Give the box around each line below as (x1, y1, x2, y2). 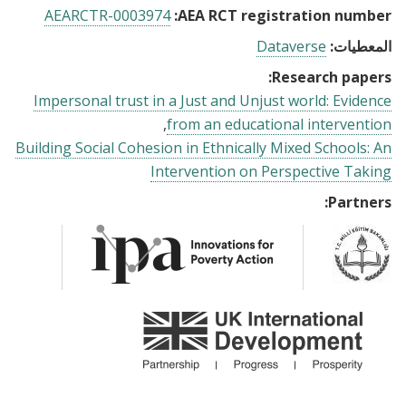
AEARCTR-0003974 (44, 5, 170, 25)
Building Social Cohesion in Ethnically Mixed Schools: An (15, 138, 391, 158)
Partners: (328, 192, 391, 212)
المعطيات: (330, 36, 391, 56)
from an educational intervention (167, 114, 391, 134)
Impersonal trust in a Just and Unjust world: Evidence (34, 91, 391, 111)
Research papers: (272, 67, 391, 87)
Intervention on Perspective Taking (150, 161, 391, 181)
